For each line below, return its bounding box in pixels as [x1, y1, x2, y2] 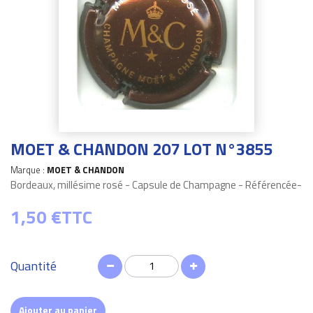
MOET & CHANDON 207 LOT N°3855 [10, 136, 272, 161]
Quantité [10, 256, 57, 276]
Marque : [10, 162, 47, 177]
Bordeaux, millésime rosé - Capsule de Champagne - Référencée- [10, 176, 302, 193]
